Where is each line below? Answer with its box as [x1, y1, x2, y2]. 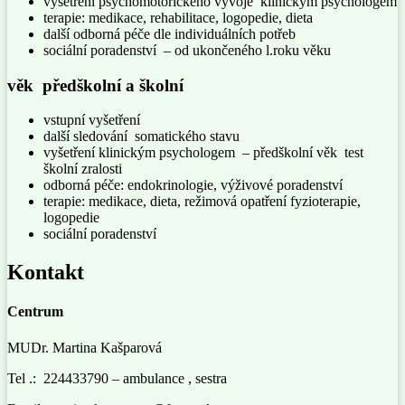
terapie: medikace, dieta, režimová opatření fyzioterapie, [43, 193, 361, 210]
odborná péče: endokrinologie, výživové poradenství [43, 177, 343, 193]
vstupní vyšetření [43, 112, 140, 128]
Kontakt [7, 260, 84, 285]
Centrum [7, 304, 63, 320]
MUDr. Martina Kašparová [7, 339, 162, 355]
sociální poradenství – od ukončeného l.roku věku [43, 42, 331, 58]
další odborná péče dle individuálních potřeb [43, 25, 296, 42]
